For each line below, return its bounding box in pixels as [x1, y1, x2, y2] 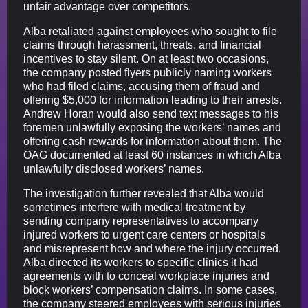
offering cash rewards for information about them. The [23, 135, 282, 148]
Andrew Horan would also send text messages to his [23, 108, 278, 120]
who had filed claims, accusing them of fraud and [23, 80, 260, 93]
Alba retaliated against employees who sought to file [23, 25, 277, 38]
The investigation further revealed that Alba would [23, 188, 264, 200]
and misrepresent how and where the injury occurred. [23, 243, 281, 255]
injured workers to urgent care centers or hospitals [23, 229, 265, 241]
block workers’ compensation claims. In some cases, [23, 284, 277, 296]
